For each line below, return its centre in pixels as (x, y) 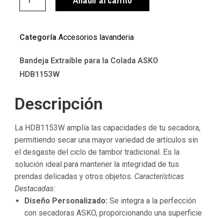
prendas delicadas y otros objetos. (74, 177)
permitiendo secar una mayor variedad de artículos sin (106, 140)
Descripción (59, 104)
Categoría (38, 37)
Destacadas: (35, 189)
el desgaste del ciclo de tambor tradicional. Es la (97, 152)
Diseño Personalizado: (66, 201)
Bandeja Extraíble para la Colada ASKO (89, 60)
